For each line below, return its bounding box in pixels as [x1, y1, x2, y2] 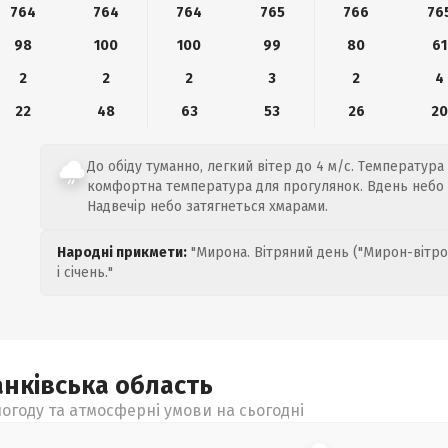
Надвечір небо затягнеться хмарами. [87, 198, 328, 215]
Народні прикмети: [57, 244, 187, 261]
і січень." [57, 264, 113, 281]
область [115, 371, 213, 401]
